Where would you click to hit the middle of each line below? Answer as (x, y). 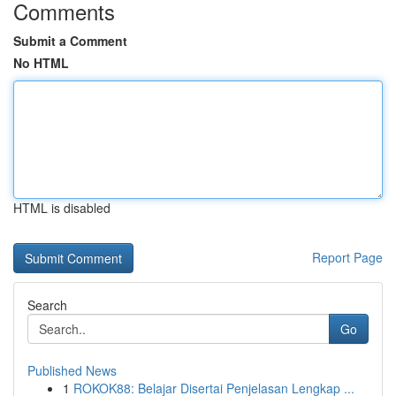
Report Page (347, 257)
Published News (72, 370)
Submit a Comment (70, 41)
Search (47, 305)
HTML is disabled (62, 208)
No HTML (41, 63)
